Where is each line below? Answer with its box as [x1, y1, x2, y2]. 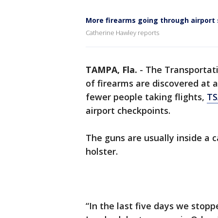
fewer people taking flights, [86, 91, 207, 103]
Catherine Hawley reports [86, 28, 159, 37]
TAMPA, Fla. [86, 64, 137, 75]
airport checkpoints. [86, 105, 170, 116]
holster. [86, 145, 118, 157]
